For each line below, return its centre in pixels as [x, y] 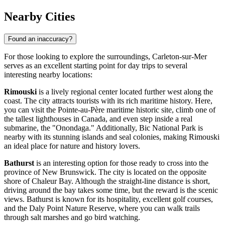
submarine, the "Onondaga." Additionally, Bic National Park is [103, 128]
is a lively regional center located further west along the [125, 92]
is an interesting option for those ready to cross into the [121, 163]
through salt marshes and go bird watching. [72, 217]
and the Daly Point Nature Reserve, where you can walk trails [102, 208]
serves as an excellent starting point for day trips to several [96, 66]
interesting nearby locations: [48, 75]
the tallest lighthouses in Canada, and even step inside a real [98, 119]
